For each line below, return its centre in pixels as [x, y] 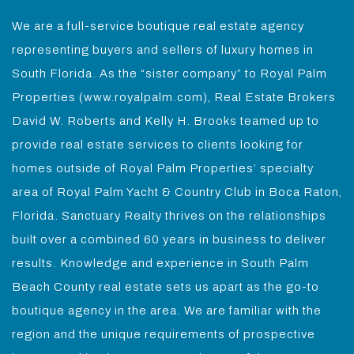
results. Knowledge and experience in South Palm [160, 264]
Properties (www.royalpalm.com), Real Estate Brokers [174, 98]
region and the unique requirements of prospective [164, 335]
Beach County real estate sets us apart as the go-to [166, 287]
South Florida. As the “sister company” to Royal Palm [169, 74]
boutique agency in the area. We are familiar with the [167, 311]
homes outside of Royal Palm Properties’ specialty [163, 169]
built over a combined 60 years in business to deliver [169, 240]
